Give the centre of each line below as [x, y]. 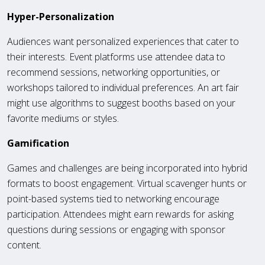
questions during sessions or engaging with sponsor [116, 229]
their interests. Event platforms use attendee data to [116, 56]
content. [24, 245]
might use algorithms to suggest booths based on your [121, 103]
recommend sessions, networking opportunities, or [114, 72]
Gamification [38, 143]
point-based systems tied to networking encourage [113, 198]
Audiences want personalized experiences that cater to [123, 41]
